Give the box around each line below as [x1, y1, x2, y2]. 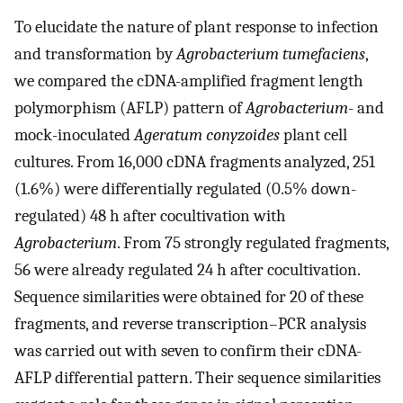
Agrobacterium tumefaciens [176, 44, 365, 65]
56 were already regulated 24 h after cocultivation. [14, 260, 360, 281]
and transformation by [14, 44, 176, 65]
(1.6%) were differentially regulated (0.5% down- [14, 179, 356, 200]
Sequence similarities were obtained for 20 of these [14, 287, 363, 308]
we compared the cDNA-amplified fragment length [14, 71, 363, 92]
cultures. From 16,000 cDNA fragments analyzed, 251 [14, 152, 375, 173]
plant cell [280, 125, 347, 146]
